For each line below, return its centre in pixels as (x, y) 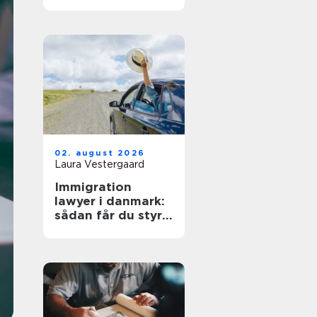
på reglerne (91, 229)
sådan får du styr (108, 215)
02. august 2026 (100, 153)
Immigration (93, 187)
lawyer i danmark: (110, 201)
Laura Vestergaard (99, 164)
